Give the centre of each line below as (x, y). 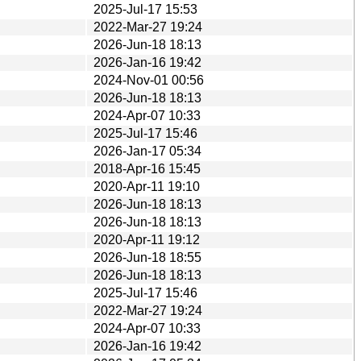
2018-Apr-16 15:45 (147, 168)
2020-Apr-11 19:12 (147, 239)
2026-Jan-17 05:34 (147, 151)
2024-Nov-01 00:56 (149, 80)
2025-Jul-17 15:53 (145, 9)
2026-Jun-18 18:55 (147, 257)
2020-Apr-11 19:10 (147, 186)
